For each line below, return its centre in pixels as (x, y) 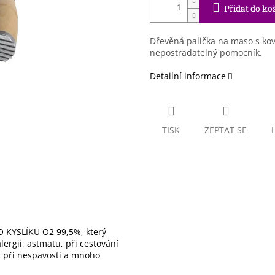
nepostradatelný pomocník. (206, 53)
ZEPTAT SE (226, 130)
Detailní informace (188, 76)
